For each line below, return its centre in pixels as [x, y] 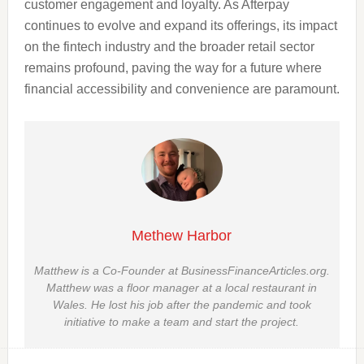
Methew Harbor [182, 235]
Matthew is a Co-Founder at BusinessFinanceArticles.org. [182, 270]
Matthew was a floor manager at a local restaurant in [182, 287]
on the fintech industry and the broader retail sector [169, 47]
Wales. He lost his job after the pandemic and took [182, 304]
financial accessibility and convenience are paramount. [182, 89]
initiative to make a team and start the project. [182, 321]
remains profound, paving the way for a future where [173, 68]
